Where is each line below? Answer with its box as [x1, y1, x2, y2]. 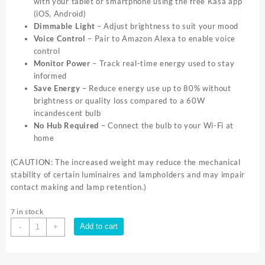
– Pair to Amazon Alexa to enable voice [85, 34, 235, 44]
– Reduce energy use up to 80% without [80, 83, 231, 93]
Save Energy [33, 83, 80, 93]
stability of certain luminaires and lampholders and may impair [10, 169, 245, 179]
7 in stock [10, 206, 44, 216]
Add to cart [79, 221, 118, 231]
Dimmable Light [33, 21, 95, 31]
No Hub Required [33, 121, 99, 131]
